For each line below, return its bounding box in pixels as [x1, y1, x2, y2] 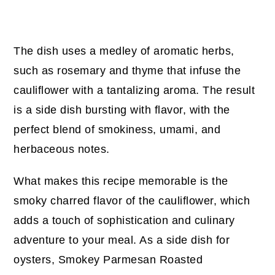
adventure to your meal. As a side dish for [14, 234, 230, 247]
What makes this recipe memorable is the [14, 175, 228, 188]
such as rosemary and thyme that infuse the [14, 64, 241, 77]
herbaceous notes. [14, 143, 110, 156]
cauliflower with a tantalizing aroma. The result [14, 84, 255, 97]
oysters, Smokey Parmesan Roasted [14, 254, 203, 266]
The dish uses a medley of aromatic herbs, [14, 45, 234, 58]
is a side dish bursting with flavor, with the [14, 104, 230, 117]
